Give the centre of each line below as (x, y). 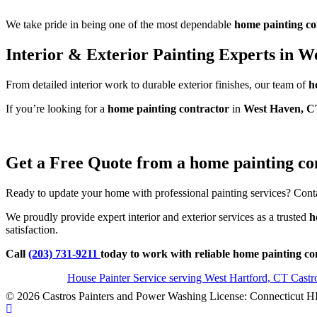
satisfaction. (32, 229)
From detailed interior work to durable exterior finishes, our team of (157, 84)
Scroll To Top (36, 308)
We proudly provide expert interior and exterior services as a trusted (157, 217)
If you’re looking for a (57, 108)
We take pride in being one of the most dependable (120, 24)
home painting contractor (168, 108)
